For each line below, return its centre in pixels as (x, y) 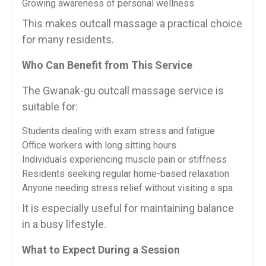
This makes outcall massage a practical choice (132, 23)
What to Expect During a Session (101, 250)
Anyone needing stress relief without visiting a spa (127, 188)
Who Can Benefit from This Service (107, 65)
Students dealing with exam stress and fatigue (118, 131)
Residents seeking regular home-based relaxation (125, 174)
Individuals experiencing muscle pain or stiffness (124, 159)
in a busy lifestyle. (64, 224)
